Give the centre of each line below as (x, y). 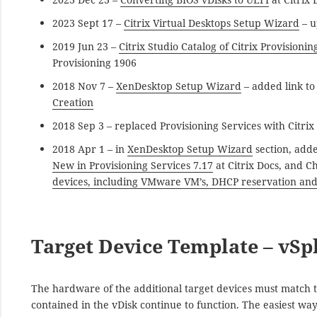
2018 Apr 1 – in (90, 149)
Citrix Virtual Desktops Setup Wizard (212, 23)
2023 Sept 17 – (88, 23)
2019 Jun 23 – (86, 46)
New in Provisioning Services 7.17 (133, 165)
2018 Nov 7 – (85, 86)
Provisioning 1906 (95, 62)
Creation (73, 102)
